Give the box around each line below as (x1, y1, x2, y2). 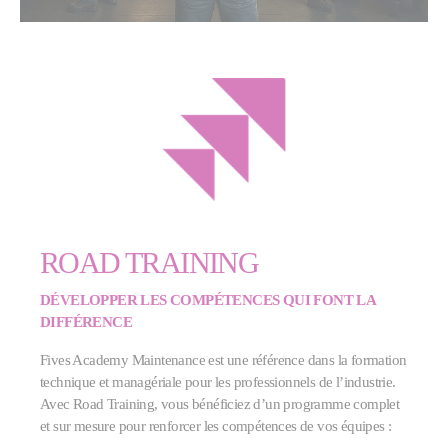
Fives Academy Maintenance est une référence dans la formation (40, 350, 407, 368)
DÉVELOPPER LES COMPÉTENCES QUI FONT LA (40, 290, 376, 308)
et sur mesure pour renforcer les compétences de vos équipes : (40, 416, 392, 434)
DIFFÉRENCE (40, 312, 133, 330)
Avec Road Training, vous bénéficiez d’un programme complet (40, 394, 400, 412)
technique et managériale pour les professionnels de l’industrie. (40, 372, 396, 390)
